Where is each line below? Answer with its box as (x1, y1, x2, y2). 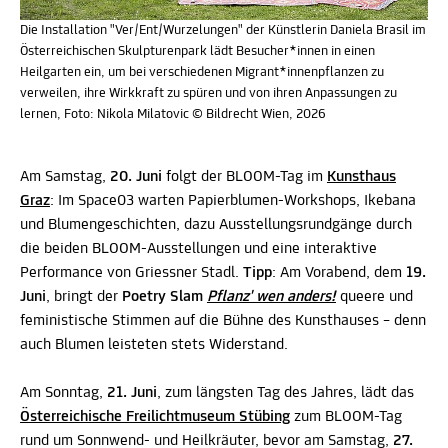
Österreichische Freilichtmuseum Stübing (20, 409, 290, 425)
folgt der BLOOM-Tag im (166, 169, 327, 185)
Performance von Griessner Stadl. (20, 265, 243, 281)
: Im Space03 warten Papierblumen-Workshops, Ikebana (50, 193, 416, 209)
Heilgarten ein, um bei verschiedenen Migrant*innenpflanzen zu (20, 64, 384, 80)
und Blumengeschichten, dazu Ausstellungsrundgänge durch (20, 217, 412, 233)
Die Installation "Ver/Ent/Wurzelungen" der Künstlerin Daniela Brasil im (20, 22, 426, 38)
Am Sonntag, (20, 385, 107, 401)
